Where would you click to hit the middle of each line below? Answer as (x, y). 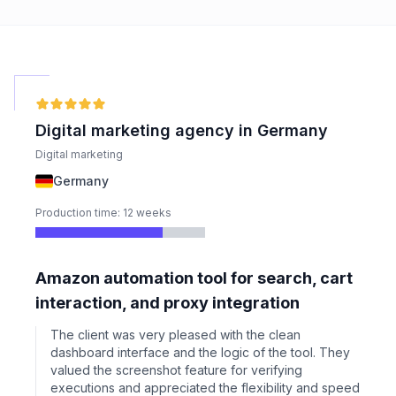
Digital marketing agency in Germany (182, 130)
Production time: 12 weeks (103, 213)
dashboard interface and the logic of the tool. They (200, 352)
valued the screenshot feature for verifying (176, 370)
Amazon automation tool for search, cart (194, 278)
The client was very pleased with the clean (175, 335)
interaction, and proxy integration (168, 303)
